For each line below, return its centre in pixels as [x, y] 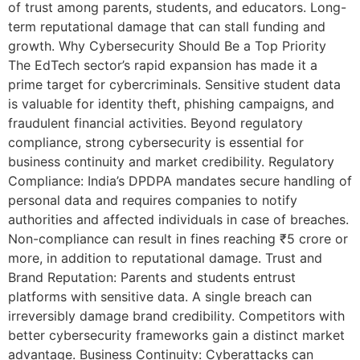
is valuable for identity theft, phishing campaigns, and [171, 103]
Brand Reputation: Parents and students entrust [152, 277]
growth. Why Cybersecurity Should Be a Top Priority [167, 45]
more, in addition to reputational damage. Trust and [165, 258]
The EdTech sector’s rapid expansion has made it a [163, 65]
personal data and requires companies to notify [153, 200]
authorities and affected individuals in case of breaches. [178, 219]
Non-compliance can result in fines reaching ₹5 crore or [178, 238]
